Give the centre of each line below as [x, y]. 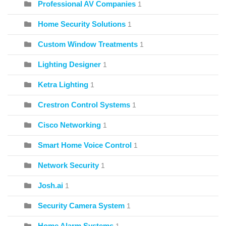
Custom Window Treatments [88, 44]
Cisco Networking [69, 125]
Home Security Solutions [82, 24]
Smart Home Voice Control [85, 145]
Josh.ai [50, 186]
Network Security [68, 165]
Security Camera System [82, 206]
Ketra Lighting [63, 85]
